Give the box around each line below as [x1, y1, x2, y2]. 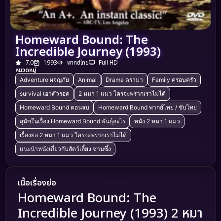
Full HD [99, 58, 118, 68]
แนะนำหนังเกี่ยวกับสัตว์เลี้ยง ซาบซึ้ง [20, 145, 111, 153]
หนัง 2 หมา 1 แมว [134, 117, 180, 125]
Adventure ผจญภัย [20, 76, 69, 84]
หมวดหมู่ [15, 66, 36, 75]
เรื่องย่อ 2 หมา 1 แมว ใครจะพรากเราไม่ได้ [20, 131, 127, 139]
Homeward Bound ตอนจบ [20, 104, 89, 111]
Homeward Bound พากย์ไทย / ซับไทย [98, 104, 197, 111]
